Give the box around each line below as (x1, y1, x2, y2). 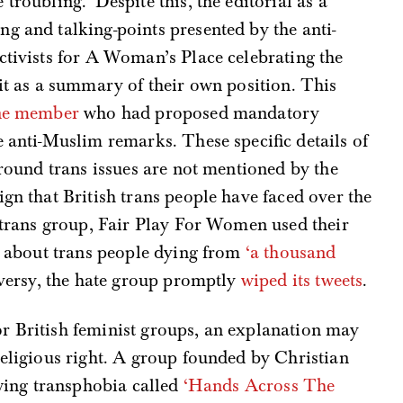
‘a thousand (245, 241, 336, 264)
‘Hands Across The (183, 374, 336, 398)
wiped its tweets (240, 269, 363, 292)
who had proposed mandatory (78, 102, 320, 125)
